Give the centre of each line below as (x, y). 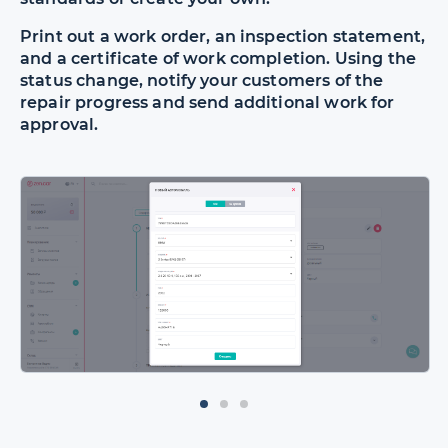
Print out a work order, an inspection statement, (223, 36)
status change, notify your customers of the (202, 80)
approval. (59, 124)
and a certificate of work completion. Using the (218, 58)
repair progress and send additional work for (207, 102)
